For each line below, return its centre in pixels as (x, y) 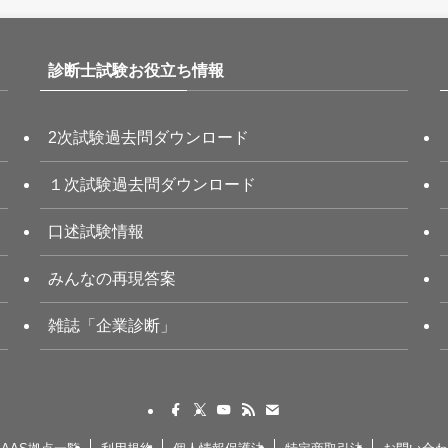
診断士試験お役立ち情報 (136, 71)
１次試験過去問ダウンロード (152, 185)
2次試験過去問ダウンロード (148, 138)
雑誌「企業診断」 (112, 326)
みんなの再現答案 (112, 279)
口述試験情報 (96, 232)
